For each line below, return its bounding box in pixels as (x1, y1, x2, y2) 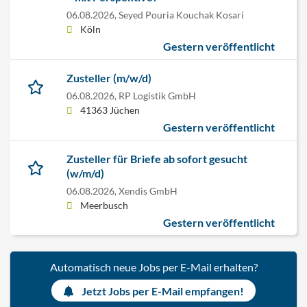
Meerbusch (80, 199, 128, 211)
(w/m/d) (66, 166, 104, 180)
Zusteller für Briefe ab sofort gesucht (66, 151, 247, 165)
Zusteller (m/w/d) (66, 71, 151, 84)
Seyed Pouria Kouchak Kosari (119, 8, 244, 21)
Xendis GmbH (119, 184, 177, 197)
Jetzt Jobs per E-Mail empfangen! (82, 284, 245, 297)
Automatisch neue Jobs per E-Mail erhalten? (49, 260, 258, 274)
